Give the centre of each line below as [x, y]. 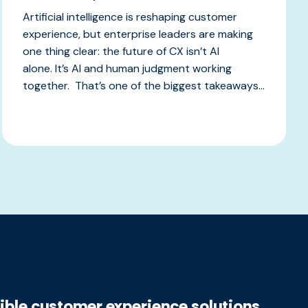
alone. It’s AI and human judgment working [127, 68]
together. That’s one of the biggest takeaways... [143, 85]
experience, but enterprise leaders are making [137, 34]
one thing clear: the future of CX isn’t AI [121, 51]
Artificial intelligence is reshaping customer [130, 16]
